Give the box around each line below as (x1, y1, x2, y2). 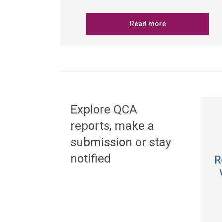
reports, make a (70, 119, 154, 133)
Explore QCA (70, 103, 137, 116)
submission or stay (70, 135, 171, 149)
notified (70, 152, 111, 166)
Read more (129, 20, 166, 28)
